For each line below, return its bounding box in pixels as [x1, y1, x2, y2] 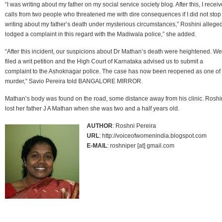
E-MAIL [87, 142, 107, 149]
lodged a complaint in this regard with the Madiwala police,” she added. [5, 30, 196, 38]
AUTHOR [87, 122, 112, 129]
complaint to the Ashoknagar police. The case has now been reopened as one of [5, 67, 221, 75]
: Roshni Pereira [112, 122, 156, 129]
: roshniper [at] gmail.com [107, 142, 174, 149]
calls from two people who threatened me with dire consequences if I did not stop [5, 10, 221, 18]
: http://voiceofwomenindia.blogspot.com [99, 132, 207, 139]
